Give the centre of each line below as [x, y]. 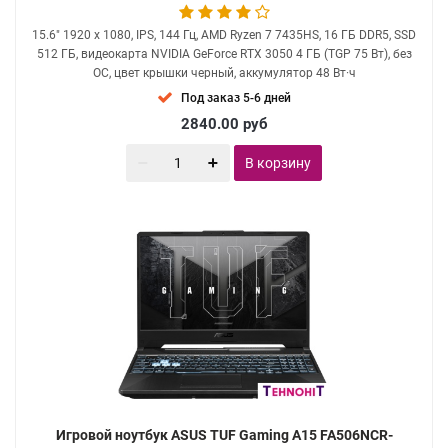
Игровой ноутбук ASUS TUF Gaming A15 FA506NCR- [224, 435]
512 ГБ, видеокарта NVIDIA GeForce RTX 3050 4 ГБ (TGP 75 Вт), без [224, 54]
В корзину [278, 163]
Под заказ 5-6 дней [236, 98]
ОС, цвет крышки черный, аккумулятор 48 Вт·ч [224, 73]
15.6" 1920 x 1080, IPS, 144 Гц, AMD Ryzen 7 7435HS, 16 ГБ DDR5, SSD [224, 35]
